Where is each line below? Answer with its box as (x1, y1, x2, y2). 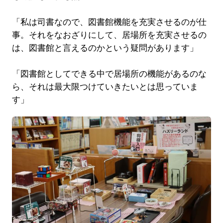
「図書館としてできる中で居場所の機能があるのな (11, 69, 207, 79)
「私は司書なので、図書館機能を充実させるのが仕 (11, 17, 207, 27)
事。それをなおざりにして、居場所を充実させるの (11, 30, 207, 40)
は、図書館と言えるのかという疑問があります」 (11, 43, 198, 53)
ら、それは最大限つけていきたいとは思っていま (11, 82, 198, 92)
